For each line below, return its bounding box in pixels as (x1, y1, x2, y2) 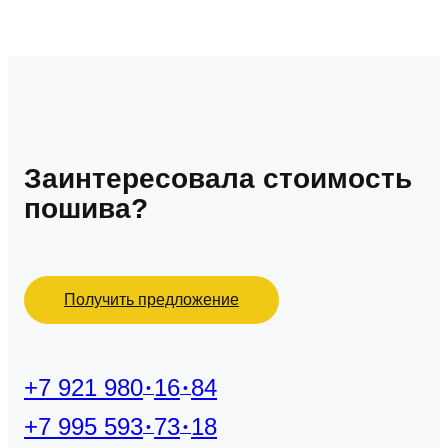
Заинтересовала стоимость (24, 163, 412, 195)
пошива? (24, 193, 148, 225)
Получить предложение (64, 291, 239, 309)
